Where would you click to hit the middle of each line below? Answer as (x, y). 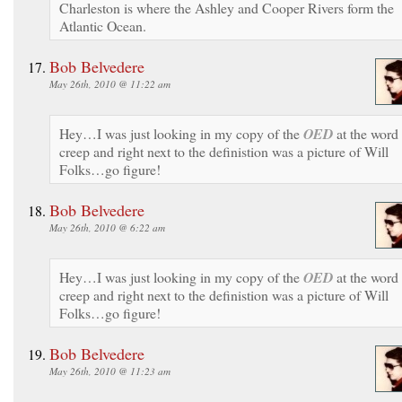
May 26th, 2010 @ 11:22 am (110, 83)
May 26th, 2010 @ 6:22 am (107, 227)
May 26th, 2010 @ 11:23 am (110, 371)
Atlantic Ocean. (103, 25)
